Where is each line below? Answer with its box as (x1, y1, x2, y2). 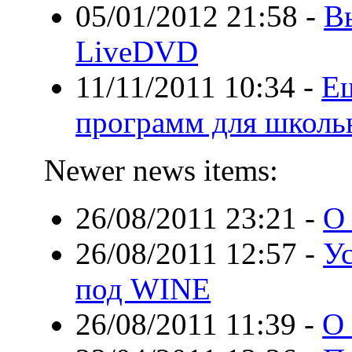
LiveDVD (75, 35, 199, 69)
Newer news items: (44, 153, 279, 188)
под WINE (75, 272, 211, 306)
